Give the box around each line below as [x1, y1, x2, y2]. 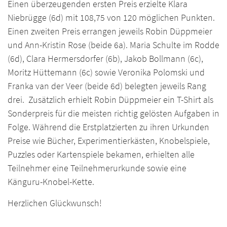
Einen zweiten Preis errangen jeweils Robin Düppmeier [8, 25, 212, 37]
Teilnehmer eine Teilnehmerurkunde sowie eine [8, 162, 186, 174]
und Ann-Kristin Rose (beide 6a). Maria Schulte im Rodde [8, 39, 219, 51]
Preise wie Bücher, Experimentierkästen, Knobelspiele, [8, 135, 210, 147]
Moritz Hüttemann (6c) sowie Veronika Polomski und [8, 66, 205, 79]
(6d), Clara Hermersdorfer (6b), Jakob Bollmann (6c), [8, 53, 203, 65]
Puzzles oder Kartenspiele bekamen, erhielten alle [8, 148, 195, 161]
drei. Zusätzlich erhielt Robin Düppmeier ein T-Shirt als [8, 94, 213, 106]
